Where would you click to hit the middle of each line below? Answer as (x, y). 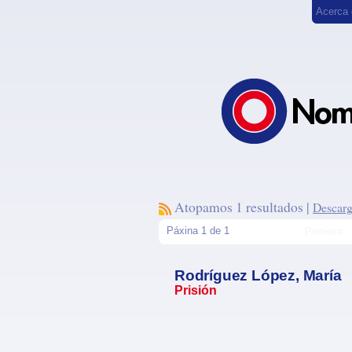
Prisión (196, 290)
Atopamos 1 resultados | (242, 207)
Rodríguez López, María (258, 275)
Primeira (324, 231)
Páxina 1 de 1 (198, 231)
